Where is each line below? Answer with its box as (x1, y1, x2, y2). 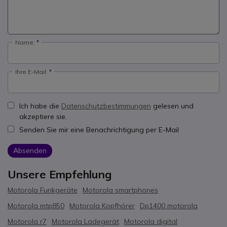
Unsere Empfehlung (8, 167, 111, 182)
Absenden (13, 146, 47, 156)
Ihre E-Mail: (15, 67, 48, 75)
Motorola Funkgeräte (8, 185, 78, 195)
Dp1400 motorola (140, 201, 198, 210)
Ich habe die (19, 101, 61, 110)
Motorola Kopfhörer (69, 201, 135, 210)
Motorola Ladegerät (52, 216, 119, 226)
